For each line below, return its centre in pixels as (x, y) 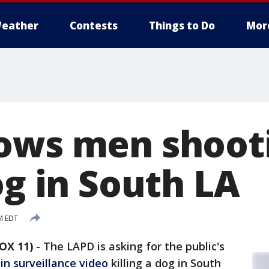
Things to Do (182, 26)
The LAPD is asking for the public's (134, 246)
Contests (94, 26)
